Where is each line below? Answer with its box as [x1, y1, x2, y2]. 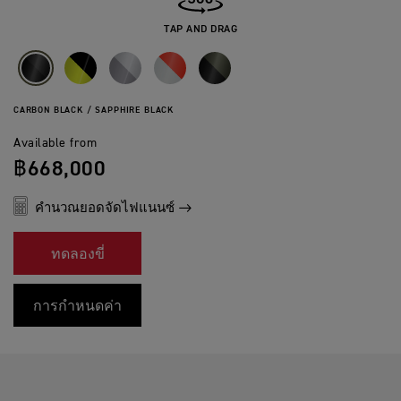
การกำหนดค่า [33, 300, 122, 315]
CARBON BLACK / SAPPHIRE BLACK [13, 106, 175, 115]
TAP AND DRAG [164, 24, 237, 36]
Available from [13, 137, 97, 150]
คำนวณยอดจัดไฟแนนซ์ [35, 201, 175, 216]
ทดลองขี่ [50, 248, 105, 263]
